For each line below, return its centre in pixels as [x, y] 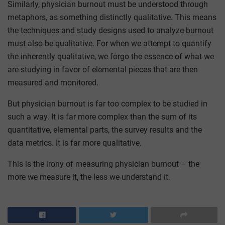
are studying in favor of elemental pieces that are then [103, 69]
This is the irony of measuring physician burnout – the [103, 164]
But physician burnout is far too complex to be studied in [107, 103]
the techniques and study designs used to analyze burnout [110, 30]
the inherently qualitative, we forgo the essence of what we [111, 56]
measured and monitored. [53, 82]
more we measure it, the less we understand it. [89, 177]
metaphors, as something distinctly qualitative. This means [112, 17]
